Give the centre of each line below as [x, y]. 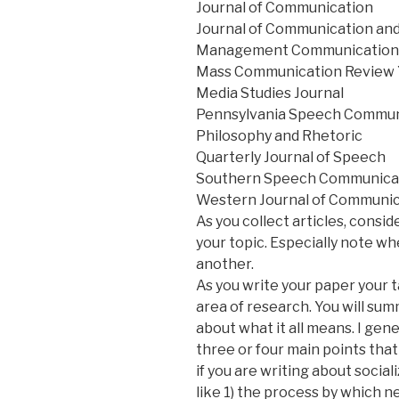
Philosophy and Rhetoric [279, 135]
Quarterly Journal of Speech [291, 157]
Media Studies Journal [270, 93]
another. [225, 264]
